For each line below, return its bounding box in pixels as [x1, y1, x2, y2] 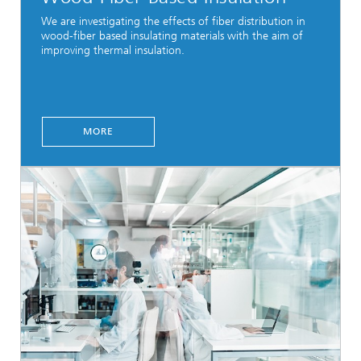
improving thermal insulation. [41, 43, 185, 57]
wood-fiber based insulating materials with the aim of [41, 28, 303, 43]
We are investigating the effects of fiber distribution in [41, 14, 305, 28]
